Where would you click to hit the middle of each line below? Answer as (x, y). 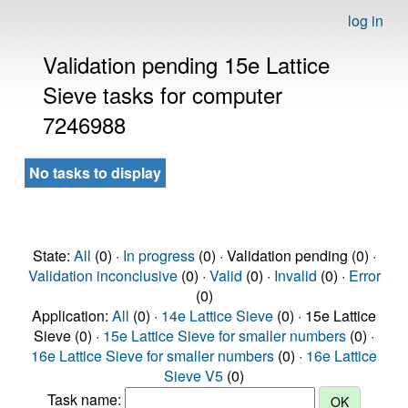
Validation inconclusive (102, 275)
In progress (158, 255)
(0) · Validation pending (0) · (285, 255)
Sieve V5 (194, 376)
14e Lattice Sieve (217, 316)
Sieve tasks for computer (163, 94)
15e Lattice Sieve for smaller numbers (224, 336)
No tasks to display (95, 173)
